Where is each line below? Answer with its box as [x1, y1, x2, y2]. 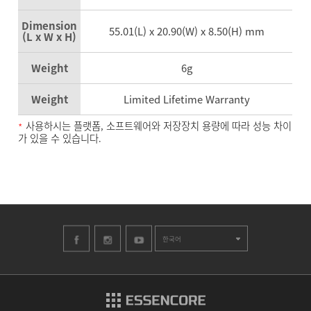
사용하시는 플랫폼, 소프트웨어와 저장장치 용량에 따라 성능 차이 [26, 118, 292, 133]
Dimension [22, 18, 78, 33]
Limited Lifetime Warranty [123, 92, 250, 107]
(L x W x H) [22, 29, 77, 44]
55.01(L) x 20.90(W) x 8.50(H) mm [108, 24, 264, 39]
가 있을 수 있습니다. [18, 131, 102, 146]
